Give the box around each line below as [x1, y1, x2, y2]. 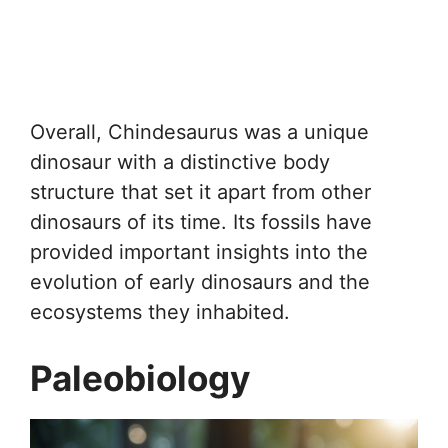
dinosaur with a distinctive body [30, 149, 330, 174]
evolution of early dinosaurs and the [30, 269, 370, 294]
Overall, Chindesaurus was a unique [30, 119, 369, 144]
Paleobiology [30, 356, 251, 399]
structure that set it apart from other [30, 179, 371, 204]
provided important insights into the [30, 239, 368, 264]
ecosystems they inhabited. [30, 299, 290, 324]
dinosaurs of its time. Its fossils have [30, 209, 372, 234]
